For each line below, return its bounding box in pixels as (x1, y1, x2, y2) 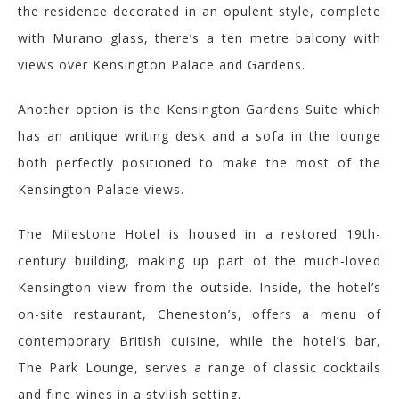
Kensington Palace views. (18, 180, 184, 198)
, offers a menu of (237, 305, 382, 322)
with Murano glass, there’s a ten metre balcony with (18, 28, 381, 46)
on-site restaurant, (18, 305, 158, 322)
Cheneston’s (157, 305, 238, 322)
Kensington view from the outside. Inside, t (18, 278, 315, 296)
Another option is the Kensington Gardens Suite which (18, 100, 381, 118)
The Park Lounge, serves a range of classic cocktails (18, 358, 381, 376)
